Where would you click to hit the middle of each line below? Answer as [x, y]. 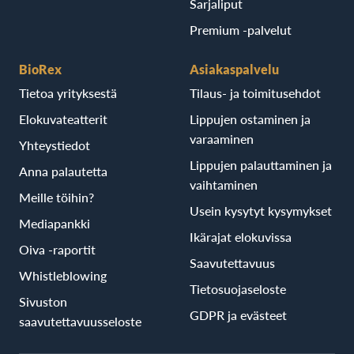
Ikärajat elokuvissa [241, 237]
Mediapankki [55, 223]
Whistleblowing [63, 275]
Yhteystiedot [55, 145]
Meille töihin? [56, 197]
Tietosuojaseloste [238, 289]
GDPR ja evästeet [238, 315]
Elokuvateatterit [63, 119]
